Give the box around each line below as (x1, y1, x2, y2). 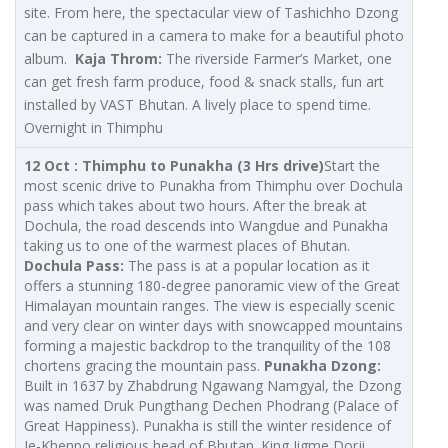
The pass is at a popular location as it (124, 256, 370, 276)
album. (24, 49, 75, 69)
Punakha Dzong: (264, 356, 381, 376)
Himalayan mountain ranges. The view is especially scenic (24, 296, 395, 316)
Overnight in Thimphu (24, 118, 163, 138)
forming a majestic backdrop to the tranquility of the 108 (24, 336, 391, 356)
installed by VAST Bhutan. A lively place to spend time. (24, 95, 371, 115)
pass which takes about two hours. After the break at (24, 196, 367, 216)
